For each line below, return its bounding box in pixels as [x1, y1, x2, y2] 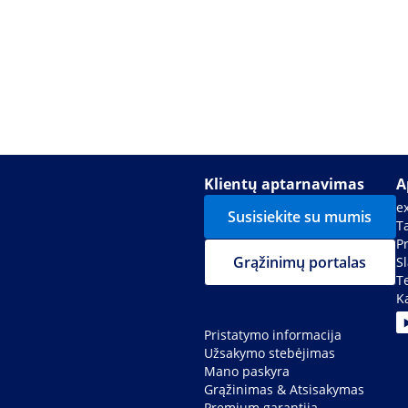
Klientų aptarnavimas [204, 174, 364, 195]
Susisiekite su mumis [228, 207, 372, 228]
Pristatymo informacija [204, 326, 342, 344]
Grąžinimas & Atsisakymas [204, 381, 364, 399]
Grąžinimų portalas [233, 252, 367, 273]
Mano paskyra [204, 362, 290, 381]
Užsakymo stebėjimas [204, 344, 335, 362]
